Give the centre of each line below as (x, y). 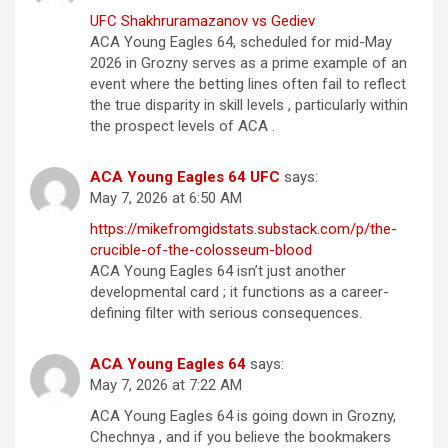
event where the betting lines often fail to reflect (248, 84)
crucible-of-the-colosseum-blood (201, 250)
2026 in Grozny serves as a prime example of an (248, 63)
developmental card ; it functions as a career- (239, 292)
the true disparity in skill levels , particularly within (249, 105)
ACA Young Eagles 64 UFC (185, 177)
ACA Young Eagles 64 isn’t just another (218, 271)
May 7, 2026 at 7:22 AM (166, 385)
